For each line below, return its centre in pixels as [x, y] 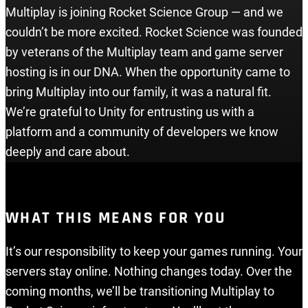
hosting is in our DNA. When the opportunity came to [148, 72]
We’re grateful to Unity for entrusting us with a [130, 112]
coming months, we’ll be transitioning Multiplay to [140, 292]
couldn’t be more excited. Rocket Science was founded [154, 32]
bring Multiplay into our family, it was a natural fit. [139, 92]
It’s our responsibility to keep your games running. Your [154, 252]
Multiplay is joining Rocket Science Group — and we [144, 12]
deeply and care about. [68, 152]
